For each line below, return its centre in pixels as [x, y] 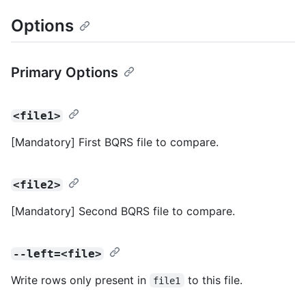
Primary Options [65, 72]
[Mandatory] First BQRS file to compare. [115, 142]
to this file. [213, 280]
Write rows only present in [80, 280]
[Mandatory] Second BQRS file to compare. [123, 211]
